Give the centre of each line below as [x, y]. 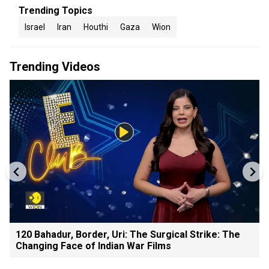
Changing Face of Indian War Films [93, 246]
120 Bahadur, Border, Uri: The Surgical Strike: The [128, 234]
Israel [35, 27]
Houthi [96, 27]
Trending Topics [56, 11]
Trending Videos [55, 67]
